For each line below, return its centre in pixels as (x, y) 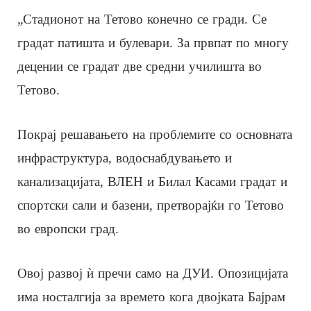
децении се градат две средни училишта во (140, 66)
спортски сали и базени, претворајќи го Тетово (151, 205)
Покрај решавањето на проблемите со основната (155, 134)
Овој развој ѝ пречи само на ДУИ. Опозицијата (153, 273)
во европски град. (68, 228)
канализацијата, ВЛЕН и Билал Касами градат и (152, 181)
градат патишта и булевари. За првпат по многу (153, 42)
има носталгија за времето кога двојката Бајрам (151, 296)
